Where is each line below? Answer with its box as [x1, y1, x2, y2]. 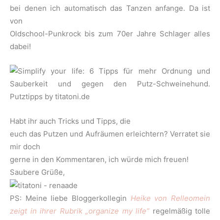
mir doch [10, 142, 40, 152]
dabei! [10, 42, 31, 52]
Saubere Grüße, [10, 167, 65, 177]
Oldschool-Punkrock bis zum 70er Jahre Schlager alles [10, 29, 210, 39]
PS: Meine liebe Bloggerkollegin [10, 193, 131, 203]
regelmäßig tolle [152, 206, 210, 216]
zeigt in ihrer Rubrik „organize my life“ [10, 206, 149, 216]
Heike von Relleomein [130, 193, 211, 203]
